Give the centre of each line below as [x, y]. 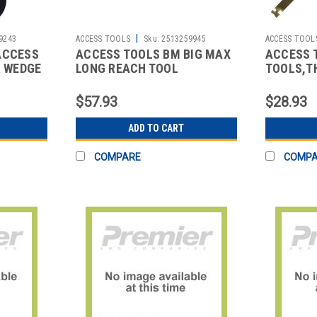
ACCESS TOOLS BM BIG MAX [153, 54]
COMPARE [118, 157]
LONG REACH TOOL [127, 69]
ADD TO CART [156, 128]
